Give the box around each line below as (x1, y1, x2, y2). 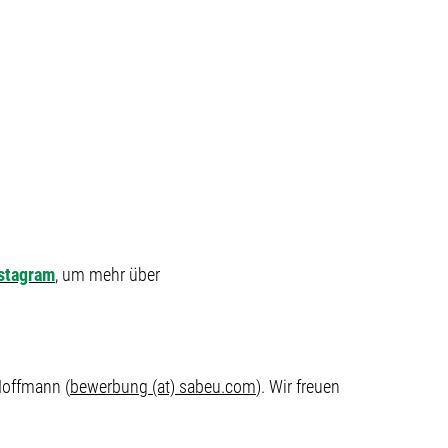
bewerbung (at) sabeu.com (70, 376, 256, 397)
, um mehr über (55, 264, 160, 285)
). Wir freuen (256, 376, 340, 397)
